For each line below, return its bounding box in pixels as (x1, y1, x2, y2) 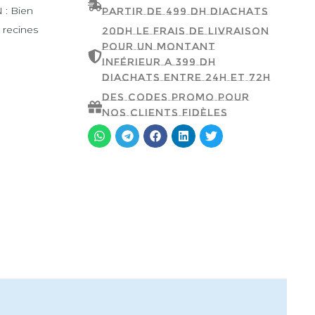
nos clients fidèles (101, 106, 228, 119)
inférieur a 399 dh (101, 56, 216, 68)
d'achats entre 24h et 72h (101, 71, 271, 84)
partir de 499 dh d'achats (101, 5, 269, 18)
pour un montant (101, 40, 216, 53)
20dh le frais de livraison (101, 25, 269, 37)
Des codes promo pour (101, 91, 250, 103)
